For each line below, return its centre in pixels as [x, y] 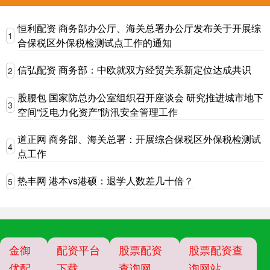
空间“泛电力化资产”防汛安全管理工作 [98, 111]
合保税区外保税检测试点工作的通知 [95, 42]
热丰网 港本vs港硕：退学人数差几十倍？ [105, 181]
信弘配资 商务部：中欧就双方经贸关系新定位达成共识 [134, 70]
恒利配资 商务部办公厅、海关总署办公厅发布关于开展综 [139, 28]
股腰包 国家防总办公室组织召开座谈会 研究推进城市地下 [140, 97]
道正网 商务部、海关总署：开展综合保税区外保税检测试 [139, 139]
